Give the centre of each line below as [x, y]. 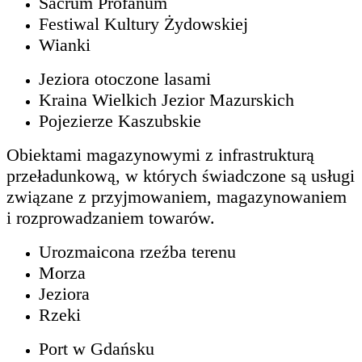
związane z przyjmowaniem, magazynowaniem [177, 196]
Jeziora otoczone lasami [125, 78]
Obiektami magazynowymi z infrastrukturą [160, 154]
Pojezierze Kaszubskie [120, 120]
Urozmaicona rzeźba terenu [137, 251]
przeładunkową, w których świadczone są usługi [181, 175]
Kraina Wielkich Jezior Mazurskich [166, 99]
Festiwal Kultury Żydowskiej [143, 23]
